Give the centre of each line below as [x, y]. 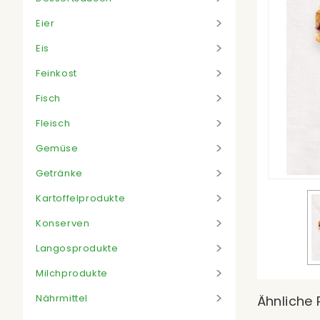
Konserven [63, 223]
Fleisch [53, 123]
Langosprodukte [77, 248]
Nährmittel [62, 298]
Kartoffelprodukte [81, 198]
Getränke [59, 173]
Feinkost [56, 73]
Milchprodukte [72, 273]
